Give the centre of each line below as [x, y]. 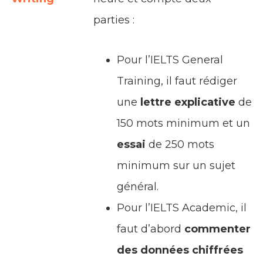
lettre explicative [186, 102]
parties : [114, 20]
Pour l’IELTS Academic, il [182, 208]
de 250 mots [180, 145]
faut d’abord [151, 229]
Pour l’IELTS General [170, 60]
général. [139, 187]
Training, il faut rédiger [177, 81]
